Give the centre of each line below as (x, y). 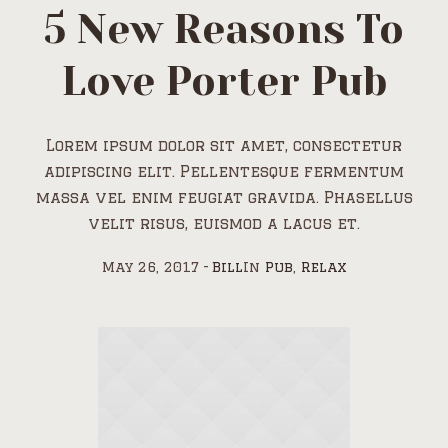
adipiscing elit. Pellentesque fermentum (224, 171)
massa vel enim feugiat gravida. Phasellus (224, 197)
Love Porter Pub (224, 81)
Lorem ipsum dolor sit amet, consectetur (224, 145)
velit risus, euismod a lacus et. (224, 223)
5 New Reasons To (224, 29)
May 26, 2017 (150, 266)
